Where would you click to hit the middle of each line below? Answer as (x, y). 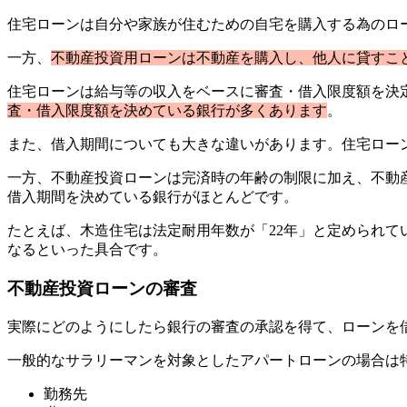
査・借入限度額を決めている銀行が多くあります (167, 111)
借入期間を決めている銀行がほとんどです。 (153, 197)
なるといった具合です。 (87, 250)
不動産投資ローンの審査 (102, 289)
